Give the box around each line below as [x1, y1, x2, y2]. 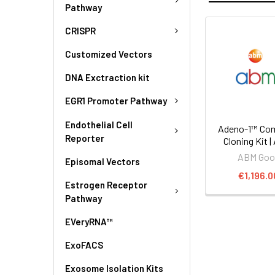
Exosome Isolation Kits [65, 262, 163, 274]
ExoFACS [65, 239, 103, 250]
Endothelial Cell [65, 118, 133, 130]
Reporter [65, 132, 104, 144]
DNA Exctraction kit [65, 72, 150, 83]
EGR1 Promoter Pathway [65, 95, 167, 107]
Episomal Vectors [65, 155, 140, 167]
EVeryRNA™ [65, 215, 113, 227]
